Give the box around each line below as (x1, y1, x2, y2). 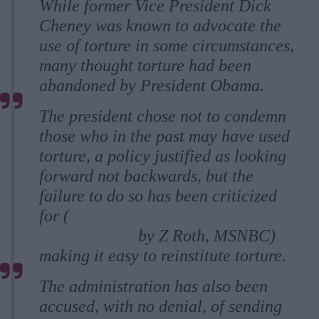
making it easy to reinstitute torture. (39, 246, 286, 266)
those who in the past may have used (39, 127, 290, 146)
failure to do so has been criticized (39, 187, 277, 206)
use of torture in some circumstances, (39, 36, 294, 56)
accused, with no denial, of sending (39, 297, 282, 316)
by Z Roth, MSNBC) (134, 226, 276, 246)
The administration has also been (39, 277, 268, 296)
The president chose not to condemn (39, 107, 286, 126)
